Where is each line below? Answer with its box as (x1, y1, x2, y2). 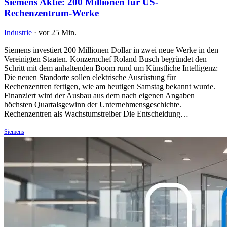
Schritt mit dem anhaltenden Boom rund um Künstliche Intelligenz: (4, 63, 218, 72)
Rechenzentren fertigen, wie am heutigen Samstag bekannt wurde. (4, 82, 215, 91)
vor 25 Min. (39, 28, 77, 37)
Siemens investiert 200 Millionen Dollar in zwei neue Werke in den (4, 45, 218, 54)
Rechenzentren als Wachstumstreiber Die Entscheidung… (4, 109, 188, 118)
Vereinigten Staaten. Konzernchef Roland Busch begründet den (4, 54, 207, 63)
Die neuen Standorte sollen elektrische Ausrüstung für (4, 72, 176, 82)
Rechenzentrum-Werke (4, 8, 99, 19)
